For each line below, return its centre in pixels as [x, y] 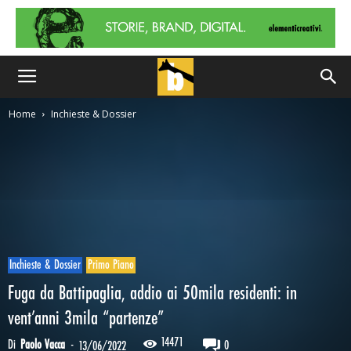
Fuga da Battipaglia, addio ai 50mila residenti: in [152, 294]
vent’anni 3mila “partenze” [86, 319]
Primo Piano [111, 265]
